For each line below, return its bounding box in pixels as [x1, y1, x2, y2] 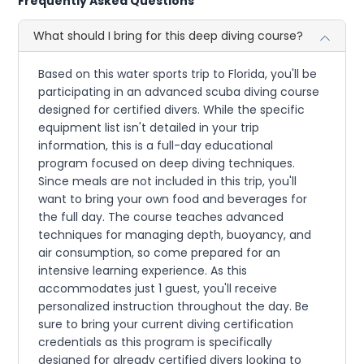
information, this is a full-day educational [38, 137, 274, 154]
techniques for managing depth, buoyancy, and [38, 227, 312, 243]
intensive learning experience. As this [38, 262, 248, 279]
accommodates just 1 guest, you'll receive [38, 280, 278, 297]
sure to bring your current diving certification [38, 316, 294, 332]
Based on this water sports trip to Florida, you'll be [38, 66, 318, 82]
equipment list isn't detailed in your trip [38, 119, 260, 136]
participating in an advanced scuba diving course [38, 84, 320, 100]
